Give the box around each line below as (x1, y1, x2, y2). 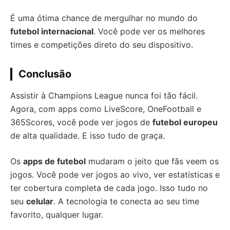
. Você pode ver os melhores (93, 26, 205, 36)
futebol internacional (10, 26, 93, 36)
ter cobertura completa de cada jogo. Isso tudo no (10, 182, 208, 193)
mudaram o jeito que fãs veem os (86, 156, 219, 166)
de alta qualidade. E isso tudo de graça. (10, 130, 165, 141)
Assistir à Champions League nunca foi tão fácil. (10, 90, 198, 101)
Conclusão (18, 67, 71, 80)
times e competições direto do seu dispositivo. (10, 39, 193, 50)
